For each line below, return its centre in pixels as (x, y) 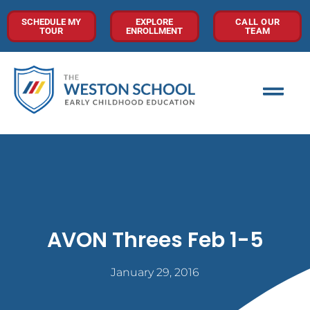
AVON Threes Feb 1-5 (155, 240)
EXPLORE (155, 21)
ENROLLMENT (155, 30)
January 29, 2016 (155, 273)
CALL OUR (257, 21)
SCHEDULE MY (52, 21)
